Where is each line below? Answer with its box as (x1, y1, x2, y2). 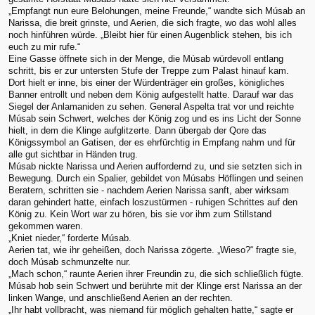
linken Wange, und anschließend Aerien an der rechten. (8, 292, 233, 303)
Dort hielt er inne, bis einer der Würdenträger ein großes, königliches (8, 77, 285, 88)
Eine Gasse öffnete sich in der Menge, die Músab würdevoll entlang (8, 53, 283, 64)
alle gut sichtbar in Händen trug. (8, 148, 138, 160)
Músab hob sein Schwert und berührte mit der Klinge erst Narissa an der (8, 280, 302, 291)
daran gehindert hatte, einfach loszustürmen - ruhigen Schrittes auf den (8, 196, 297, 207)
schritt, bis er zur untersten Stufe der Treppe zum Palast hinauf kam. (8, 65, 289, 76)
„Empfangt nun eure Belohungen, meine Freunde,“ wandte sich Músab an (8, 5, 305, 16)
